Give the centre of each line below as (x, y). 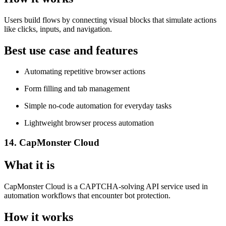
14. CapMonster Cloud (52, 143)
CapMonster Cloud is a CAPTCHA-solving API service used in (106, 186)
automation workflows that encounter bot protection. (87, 195)
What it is (29, 165)
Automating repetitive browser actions (85, 72)
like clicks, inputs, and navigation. (58, 29)
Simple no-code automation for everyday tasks (98, 106)
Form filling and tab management (77, 89)
